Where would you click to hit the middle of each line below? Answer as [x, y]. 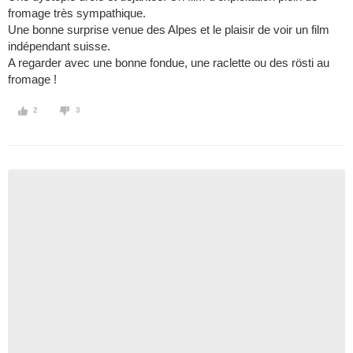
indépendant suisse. [59, 46]
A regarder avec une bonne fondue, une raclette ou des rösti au [169, 63]
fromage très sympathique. [77, 13]
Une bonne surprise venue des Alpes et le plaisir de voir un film [169, 30]
